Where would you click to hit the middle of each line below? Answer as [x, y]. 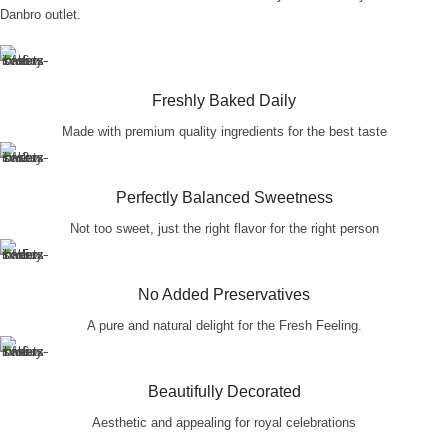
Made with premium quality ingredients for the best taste [224, 132]
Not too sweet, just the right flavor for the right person [224, 229]
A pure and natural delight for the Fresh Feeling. [224, 326]
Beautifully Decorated [224, 392]
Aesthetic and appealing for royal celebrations [224, 423]
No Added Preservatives [224, 295]
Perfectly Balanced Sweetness [224, 198]
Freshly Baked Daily [224, 101]
